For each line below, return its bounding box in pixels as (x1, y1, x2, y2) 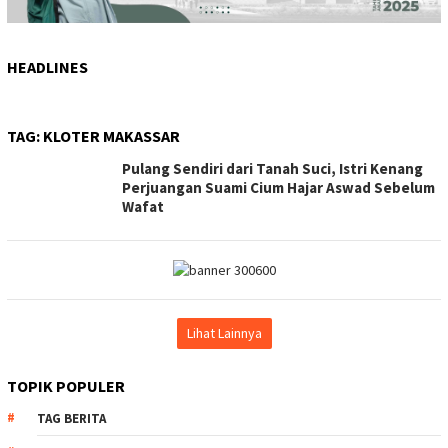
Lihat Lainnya (186, 324, 262, 343)
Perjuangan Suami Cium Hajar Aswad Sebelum (122, 178, 435, 198)
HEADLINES (7, 57, 88, 78)
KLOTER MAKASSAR (43, 126, 180, 147)
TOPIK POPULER (7, 376, 125, 397)
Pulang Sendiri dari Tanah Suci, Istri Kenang (122, 159, 423, 179)
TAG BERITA (37, 410, 106, 428)
